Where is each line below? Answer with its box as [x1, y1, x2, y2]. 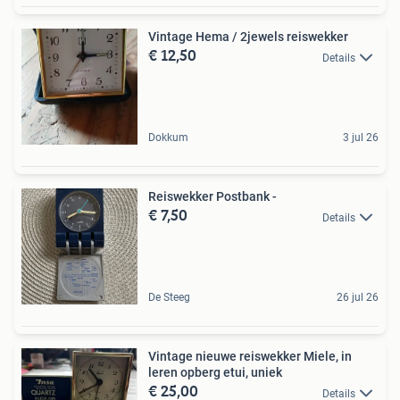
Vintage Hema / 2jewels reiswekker [148, 29, 348, 45]
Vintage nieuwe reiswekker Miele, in [148, 349, 352, 364]
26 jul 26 [337, 291, 379, 304]
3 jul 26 [343, 131, 379, 145]
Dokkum [148, 131, 188, 145]
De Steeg [148, 291, 190, 304]
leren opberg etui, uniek [148, 365, 282, 380]
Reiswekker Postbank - [148, 189, 277, 204]
